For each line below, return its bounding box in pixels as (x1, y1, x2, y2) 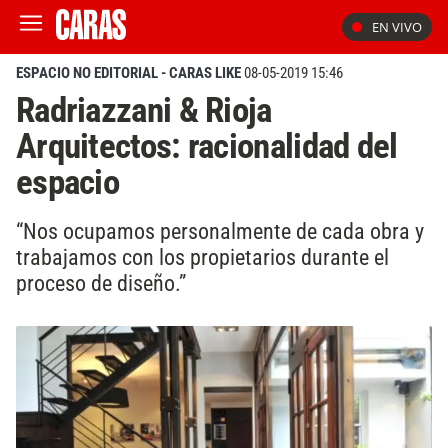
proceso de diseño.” (16, 269, 186, 296)
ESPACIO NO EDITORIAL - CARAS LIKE (16, 64, 241, 82)
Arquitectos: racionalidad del (16, 125, 398, 167)
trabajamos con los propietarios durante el (16, 243, 389, 270)
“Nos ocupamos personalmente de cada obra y (16, 217, 424, 244)
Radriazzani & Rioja (16, 89, 272, 131)
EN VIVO (372, 18, 422, 36)
